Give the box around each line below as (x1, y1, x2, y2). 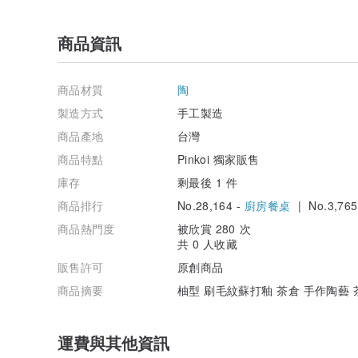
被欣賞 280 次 (177, 220, 251, 237)
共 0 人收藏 (177, 235, 238, 252)
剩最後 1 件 (177, 173, 238, 190)
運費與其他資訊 (58, 330, 169, 354)
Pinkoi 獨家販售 (177, 150, 260, 167)
